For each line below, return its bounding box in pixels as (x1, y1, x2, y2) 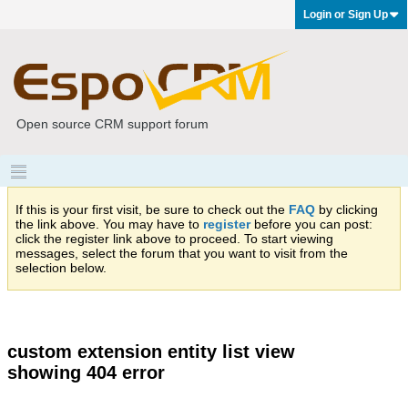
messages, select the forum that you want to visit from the (15, 246, 348, 260)
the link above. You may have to (15, 217, 203, 231)
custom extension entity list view (7, 342, 295, 362)
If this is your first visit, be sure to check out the (15, 202, 289, 217)
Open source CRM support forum (16, 117, 209, 131)
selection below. (15, 260, 107, 275)
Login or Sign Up (303, 8, 388, 21)
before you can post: (250, 217, 372, 231)
